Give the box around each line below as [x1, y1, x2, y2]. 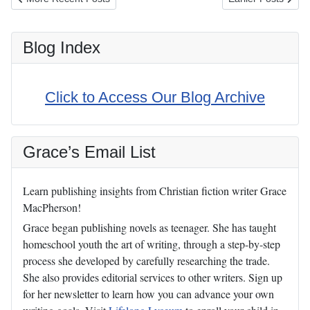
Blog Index [23, 38, 100, 57]
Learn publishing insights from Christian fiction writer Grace [23, 183, 286, 199]
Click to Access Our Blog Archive [45, 89, 265, 107]
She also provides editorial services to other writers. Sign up [23, 270, 282, 285]
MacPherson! [23, 200, 81, 215]
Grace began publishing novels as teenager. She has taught [23, 220, 276, 235]
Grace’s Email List [23, 143, 156, 162]
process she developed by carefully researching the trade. [23, 253, 270, 268]
